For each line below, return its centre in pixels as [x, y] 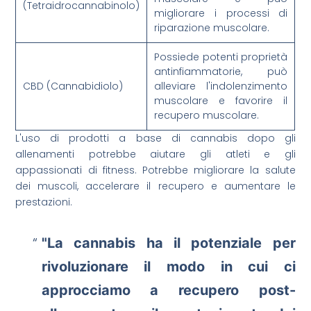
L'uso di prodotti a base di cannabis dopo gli [155, 138]
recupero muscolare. [207, 116]
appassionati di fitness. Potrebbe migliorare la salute [155, 170]
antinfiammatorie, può [221, 72]
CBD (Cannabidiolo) [73, 86]
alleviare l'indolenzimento [221, 86]
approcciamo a [110, 291]
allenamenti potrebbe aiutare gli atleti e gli [155, 154]
